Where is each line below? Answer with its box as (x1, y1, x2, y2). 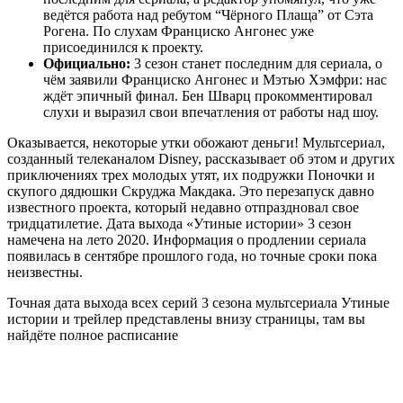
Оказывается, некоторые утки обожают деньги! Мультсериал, (7, 135, 385, 151)
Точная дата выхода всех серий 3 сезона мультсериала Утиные (7, 295, 390, 311)
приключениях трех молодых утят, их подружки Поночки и (7, 167, 375, 184)
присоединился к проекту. (43, 40, 203, 56)
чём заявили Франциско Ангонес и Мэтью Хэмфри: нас (43, 72, 387, 88)
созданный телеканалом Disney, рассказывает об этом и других (7, 151, 395, 167)
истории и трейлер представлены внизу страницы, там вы (7, 311, 365, 327)
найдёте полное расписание (7, 327, 178, 344)
